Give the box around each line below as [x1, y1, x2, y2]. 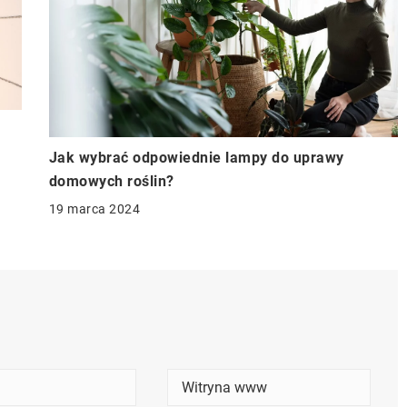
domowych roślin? [48, 172, 174, 190]
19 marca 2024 [48, 201, 140, 216]
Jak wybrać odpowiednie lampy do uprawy [48, 148, 344, 166]
